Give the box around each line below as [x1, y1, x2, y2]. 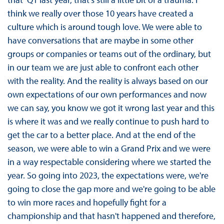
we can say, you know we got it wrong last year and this [7, 102, 214, 114]
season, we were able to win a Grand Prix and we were [7, 142, 210, 154]
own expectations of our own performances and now [7, 88, 206, 100]
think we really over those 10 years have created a [7, 7, 193, 19]
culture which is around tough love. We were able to [7, 21, 202, 33]
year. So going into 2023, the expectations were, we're [7, 169, 208, 181]
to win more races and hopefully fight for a [7, 196, 166, 208]
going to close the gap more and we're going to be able [7, 183, 215, 195]
